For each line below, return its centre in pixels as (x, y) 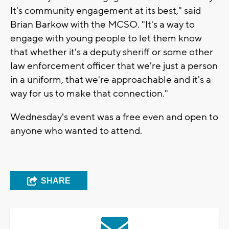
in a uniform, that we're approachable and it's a (111, 79)
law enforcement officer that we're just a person (114, 66)
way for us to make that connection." (90, 93)
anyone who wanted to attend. (77, 131)
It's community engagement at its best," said (106, 10)
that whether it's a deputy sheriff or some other (112, 52)
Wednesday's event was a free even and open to (114, 117)
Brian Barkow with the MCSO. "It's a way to (102, 24)
